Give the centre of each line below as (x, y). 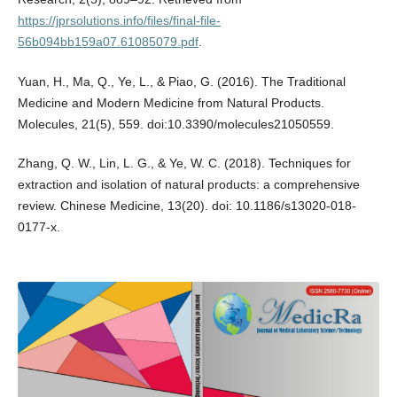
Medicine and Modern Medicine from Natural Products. (171, 102)
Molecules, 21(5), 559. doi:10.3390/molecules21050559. (175, 124)
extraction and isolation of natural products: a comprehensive (188, 184)
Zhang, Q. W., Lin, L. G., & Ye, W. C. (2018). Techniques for (184, 163)
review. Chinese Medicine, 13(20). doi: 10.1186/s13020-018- (187, 205)
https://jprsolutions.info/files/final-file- (119, 21)
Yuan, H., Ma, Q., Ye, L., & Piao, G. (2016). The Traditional (181, 81)
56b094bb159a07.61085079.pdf (108, 42)
